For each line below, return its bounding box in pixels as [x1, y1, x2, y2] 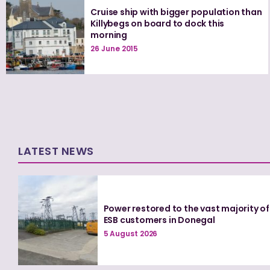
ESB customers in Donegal [103, 213, 215, 226]
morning [90, 28, 128, 41]
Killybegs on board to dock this [90, 17, 225, 30]
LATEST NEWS [18, 143, 94, 159]
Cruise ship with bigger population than [90, 5, 262, 18]
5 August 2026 [103, 228, 158, 239]
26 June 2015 [90, 43, 139, 54]
